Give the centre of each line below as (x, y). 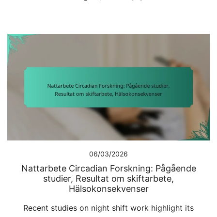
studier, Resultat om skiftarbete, (108, 178)
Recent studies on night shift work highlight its (108, 208)
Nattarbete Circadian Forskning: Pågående (108, 168)
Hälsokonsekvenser (108, 188)
